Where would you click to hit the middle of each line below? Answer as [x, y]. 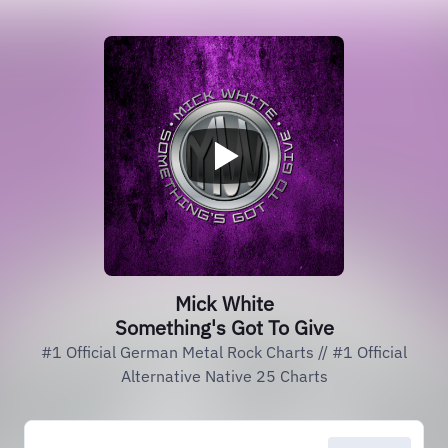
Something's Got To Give [224, 327]
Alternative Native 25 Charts [224, 376]
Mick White [224, 303]
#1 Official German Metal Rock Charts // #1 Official [224, 352]
